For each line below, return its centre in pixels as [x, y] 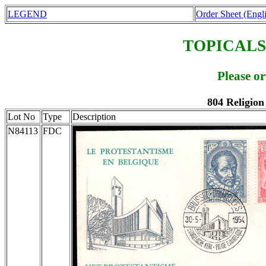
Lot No [21, 116]
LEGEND [27, 14]
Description [94, 116]
